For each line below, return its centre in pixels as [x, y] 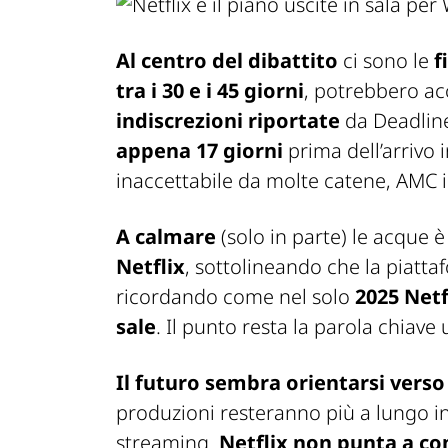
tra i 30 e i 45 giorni [210, 91]
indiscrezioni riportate [228, 121]
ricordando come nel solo [235, 297]
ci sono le [386, 61]
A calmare [166, 237]
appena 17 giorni [199, 151]
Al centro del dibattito [227, 61]
